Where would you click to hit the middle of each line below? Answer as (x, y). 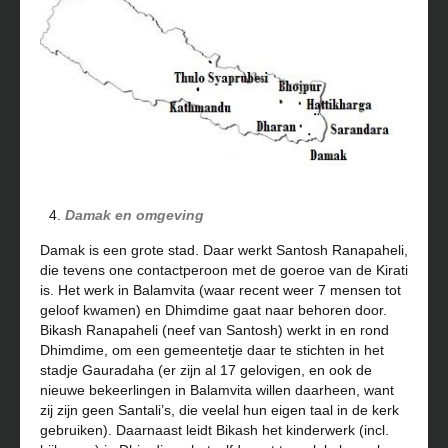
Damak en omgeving (134, 215)
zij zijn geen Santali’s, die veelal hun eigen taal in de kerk (219, 410)
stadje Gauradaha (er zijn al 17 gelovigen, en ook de (206, 370)
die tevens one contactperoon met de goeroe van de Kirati (224, 270)
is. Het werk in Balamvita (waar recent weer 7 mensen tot (220, 290)
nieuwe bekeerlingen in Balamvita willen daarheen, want (217, 390)
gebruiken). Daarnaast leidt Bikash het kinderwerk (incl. (214, 430)
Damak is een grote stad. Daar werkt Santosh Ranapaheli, (224, 250)
